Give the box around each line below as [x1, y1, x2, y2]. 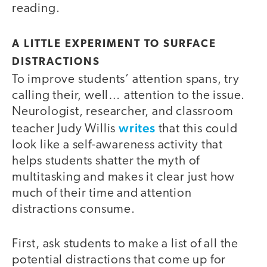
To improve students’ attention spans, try [12, 73, 240, 86]
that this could [155, 122, 238, 135]
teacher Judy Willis [12, 122, 119, 135]
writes [119, 120, 156, 135]
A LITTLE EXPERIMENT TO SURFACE [12, 38, 216, 50]
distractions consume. [12, 203, 135, 216]
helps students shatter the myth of [12, 154, 200, 167]
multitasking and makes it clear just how [12, 170, 235, 184]
